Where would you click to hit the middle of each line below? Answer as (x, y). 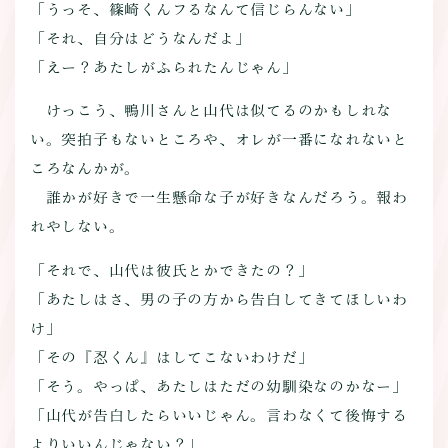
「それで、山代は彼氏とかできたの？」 (171, 271)
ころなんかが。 (85, 169)
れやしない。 (77, 227)
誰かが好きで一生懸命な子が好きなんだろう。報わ (218, 198)
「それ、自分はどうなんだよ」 (140, 38)
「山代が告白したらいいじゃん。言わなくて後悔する (218, 416)
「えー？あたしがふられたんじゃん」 (163, 67)
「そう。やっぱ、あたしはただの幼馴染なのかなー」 (218, 387)
